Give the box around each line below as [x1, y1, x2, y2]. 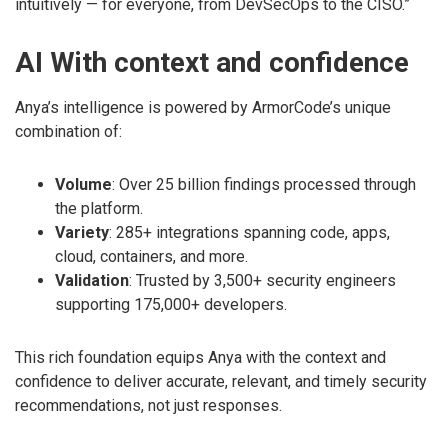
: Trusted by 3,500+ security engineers [129, 271, 396, 291]
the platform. [55, 199, 143, 219]
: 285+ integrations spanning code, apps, [109, 223, 390, 243]
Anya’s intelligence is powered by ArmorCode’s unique [15, 98, 391, 118]
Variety [55, 223, 109, 243]
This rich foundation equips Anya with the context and [15, 348, 386, 368]
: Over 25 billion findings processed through [112, 175, 416, 195]
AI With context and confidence [15, 46, 409, 80]
